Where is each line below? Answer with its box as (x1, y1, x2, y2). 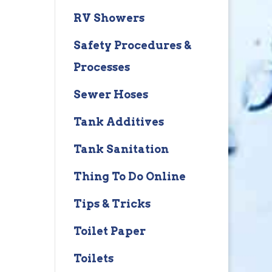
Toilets (73, 252, 114, 265)
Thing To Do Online (73, 170, 186, 183)
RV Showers (73, 12, 144, 24)
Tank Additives (73, 115, 164, 128)
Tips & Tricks (73, 197, 151, 210)
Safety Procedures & (73, 39, 191, 52)
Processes (73, 61, 130, 73)
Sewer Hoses (73, 88, 148, 101)
